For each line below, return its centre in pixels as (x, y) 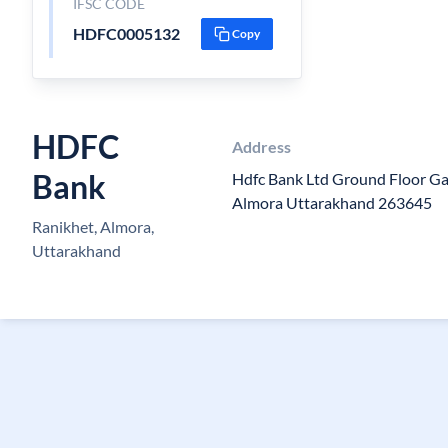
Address (262, 146)
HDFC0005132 (126, 33)
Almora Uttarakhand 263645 (332, 202)
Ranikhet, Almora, (93, 226)
